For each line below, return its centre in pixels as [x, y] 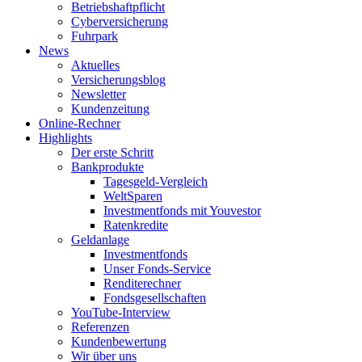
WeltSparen [133, 196]
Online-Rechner [80, 123]
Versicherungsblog [118, 80]
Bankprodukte [107, 167]
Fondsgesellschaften [155, 298]
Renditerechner [142, 283]
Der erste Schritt [112, 152]
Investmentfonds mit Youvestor [182, 210]
